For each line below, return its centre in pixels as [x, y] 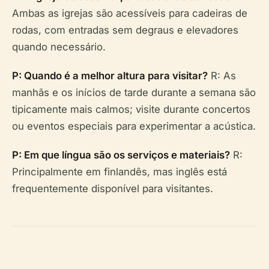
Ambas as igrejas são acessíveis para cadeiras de [130, 14]
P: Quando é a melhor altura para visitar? [110, 76]
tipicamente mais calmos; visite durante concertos [131, 110]
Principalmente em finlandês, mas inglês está [119, 172]
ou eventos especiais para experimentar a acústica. [134, 126]
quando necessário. [59, 47]
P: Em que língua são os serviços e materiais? [121, 155]
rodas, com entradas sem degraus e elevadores [125, 30]
